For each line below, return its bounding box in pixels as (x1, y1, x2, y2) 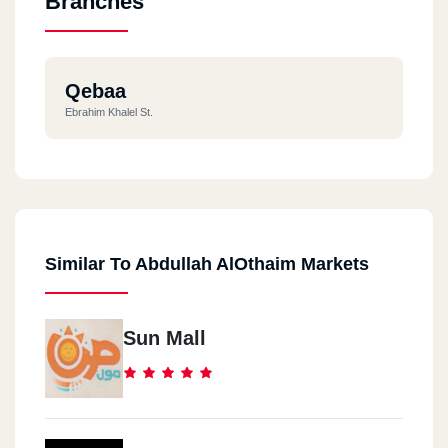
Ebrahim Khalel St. (65, 105, 153, 118)
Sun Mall (123, 326, 206, 349)
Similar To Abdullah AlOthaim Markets (45, 253, 369, 274)
